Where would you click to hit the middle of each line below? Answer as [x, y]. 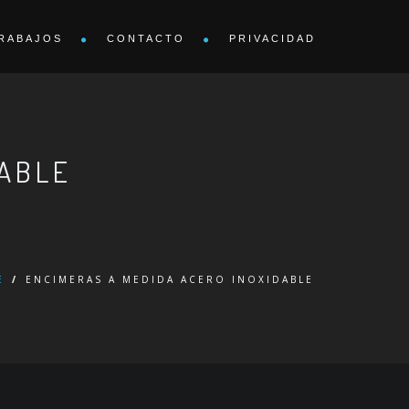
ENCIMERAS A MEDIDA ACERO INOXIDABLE [170, 279]
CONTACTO [146, 38]
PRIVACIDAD [273, 38]
